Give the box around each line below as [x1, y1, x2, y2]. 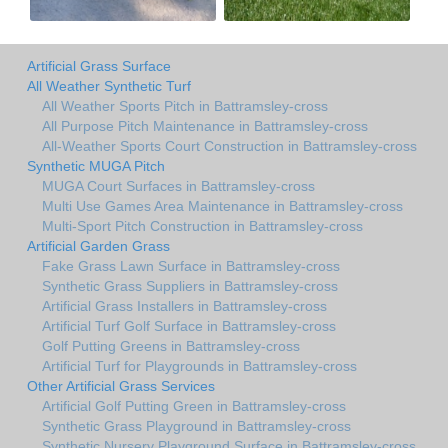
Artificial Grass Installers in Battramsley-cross [42, 297, 327, 314]
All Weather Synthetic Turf [27, 77, 191, 94]
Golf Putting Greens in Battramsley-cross [42, 337, 300, 354]
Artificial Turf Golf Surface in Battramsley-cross [42, 317, 336, 334]
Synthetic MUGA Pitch [27, 157, 165, 174]
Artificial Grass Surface [27, 57, 171, 74]
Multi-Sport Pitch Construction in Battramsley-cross [42, 217, 363, 234]
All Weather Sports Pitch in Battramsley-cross [42, 97, 328, 114]
